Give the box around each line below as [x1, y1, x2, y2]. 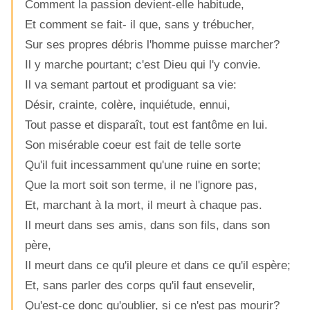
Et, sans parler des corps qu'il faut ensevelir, [25, 278, 255, 292]
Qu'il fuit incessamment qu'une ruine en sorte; [25, 158, 261, 172]
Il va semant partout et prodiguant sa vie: [25, 77, 237, 91]
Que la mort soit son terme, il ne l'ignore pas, [25, 178, 257, 192]
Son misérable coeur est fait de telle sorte [25, 138, 241, 152]
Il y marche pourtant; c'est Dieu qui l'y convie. [25, 57, 261, 71]
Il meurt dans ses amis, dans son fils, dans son [25, 218, 270, 232]
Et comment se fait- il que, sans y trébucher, [25, 17, 255, 31]
